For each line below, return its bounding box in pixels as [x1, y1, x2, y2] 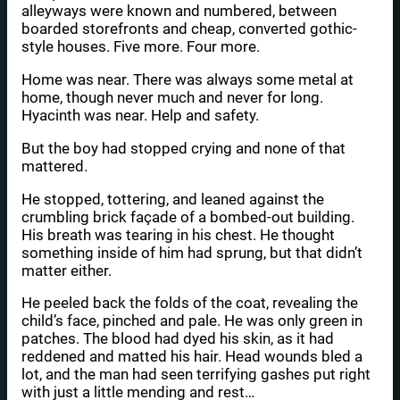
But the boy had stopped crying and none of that [21, 138, 346, 157]
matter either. [21, 261, 112, 279]
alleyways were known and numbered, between [21, 2, 337, 21]
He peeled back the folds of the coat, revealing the [21, 294, 358, 312]
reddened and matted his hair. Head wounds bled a [21, 347, 362, 366]
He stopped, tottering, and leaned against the [21, 189, 324, 208]
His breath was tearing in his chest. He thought [21, 225, 335, 244]
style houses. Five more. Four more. [21, 37, 260, 56]
